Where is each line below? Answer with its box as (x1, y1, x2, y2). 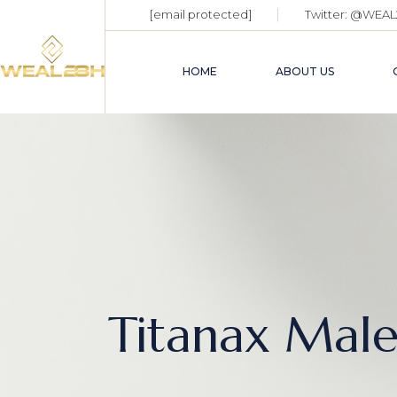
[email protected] (150, 7, 253, 22)
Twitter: (305, 7, 351, 22)
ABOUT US (276, 65, 335, 79)
